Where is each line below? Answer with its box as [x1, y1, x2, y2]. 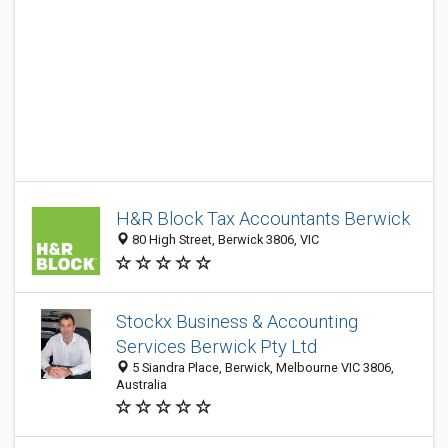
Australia [116, 377, 167, 392]
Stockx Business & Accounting [116, 311, 358, 332]
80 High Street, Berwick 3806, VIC [129, 232, 319, 248]
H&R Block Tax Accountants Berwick [116, 208, 410, 230]
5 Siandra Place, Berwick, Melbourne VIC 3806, [129, 360, 394, 375]
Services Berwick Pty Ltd [116, 336, 317, 357]
